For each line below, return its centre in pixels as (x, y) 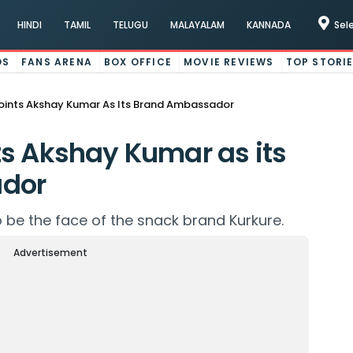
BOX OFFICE (138, 62)
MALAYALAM (197, 24)
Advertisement (51, 253)
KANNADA (268, 24)
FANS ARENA (57, 62)
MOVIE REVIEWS (229, 62)
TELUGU (130, 24)
